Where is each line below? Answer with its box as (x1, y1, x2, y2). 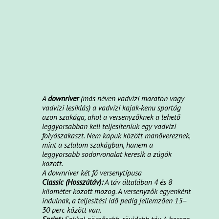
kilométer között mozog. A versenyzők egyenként (42, 186, 191, 196)
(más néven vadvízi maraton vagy (79, 93, 185, 103)
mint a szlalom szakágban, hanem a (42, 139, 153, 150)
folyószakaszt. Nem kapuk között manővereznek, (42, 130, 191, 140)
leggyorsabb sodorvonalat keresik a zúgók (42, 149, 172, 159)
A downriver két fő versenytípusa (42, 167, 142, 177)
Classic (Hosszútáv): (42, 176, 104, 187)
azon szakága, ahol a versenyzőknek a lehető (42, 111, 181, 122)
